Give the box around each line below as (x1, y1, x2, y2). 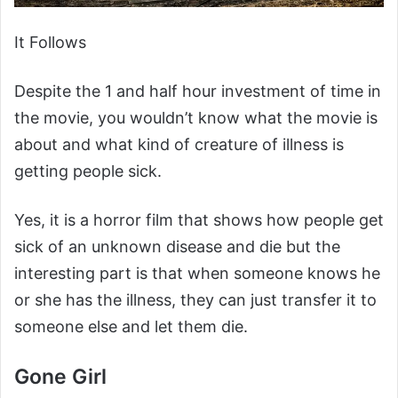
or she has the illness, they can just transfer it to (14, 291, 377, 309)
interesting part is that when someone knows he (14, 264, 380, 283)
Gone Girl (14, 364, 107, 389)
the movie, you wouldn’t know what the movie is (14, 108, 378, 127)
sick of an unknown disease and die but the (14, 237, 340, 256)
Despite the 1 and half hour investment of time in (14, 82, 381, 100)
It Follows (14, 33, 86, 52)
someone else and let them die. (14, 317, 248, 336)
